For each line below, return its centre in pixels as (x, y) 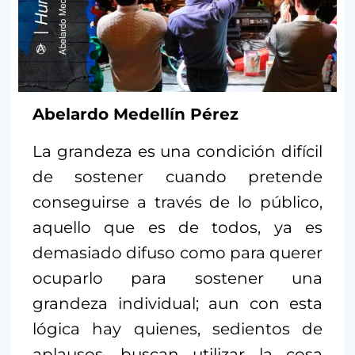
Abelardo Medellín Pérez (136, 114)
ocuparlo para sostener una (177, 278)
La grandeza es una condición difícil (177, 151)
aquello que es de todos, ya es (177, 227)
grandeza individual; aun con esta (177, 303)
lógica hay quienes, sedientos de (177, 328)
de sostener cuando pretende (177, 176)
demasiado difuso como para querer (177, 252)
